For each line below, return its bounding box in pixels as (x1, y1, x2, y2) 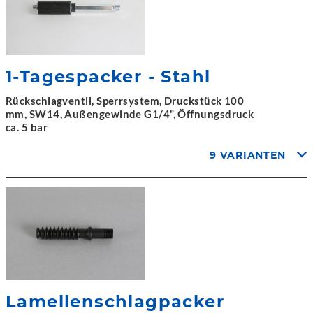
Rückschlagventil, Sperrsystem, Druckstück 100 (6, 94, 245, 107)
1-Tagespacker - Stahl (6, 66, 211, 87)
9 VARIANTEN (210, 148, 286, 161)
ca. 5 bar (6, 120, 48, 133)
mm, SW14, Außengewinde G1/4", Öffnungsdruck (6, 107, 254, 120)
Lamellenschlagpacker (6, 291, 224, 312)
